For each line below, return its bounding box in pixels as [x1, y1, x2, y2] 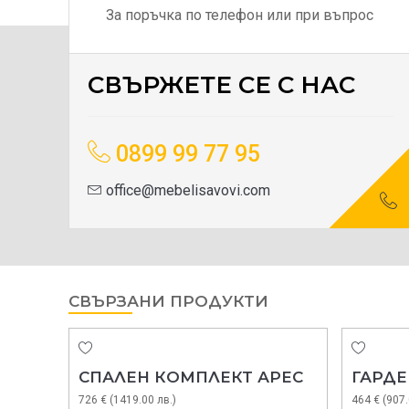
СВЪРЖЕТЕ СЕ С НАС [88, 70, 355, 100]
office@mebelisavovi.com [102, 182, 270, 200]
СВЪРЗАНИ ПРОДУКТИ [68, 292, 268, 311]
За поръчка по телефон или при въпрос [106, 6, 373, 25]
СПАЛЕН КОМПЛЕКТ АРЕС [79, 368, 303, 387]
